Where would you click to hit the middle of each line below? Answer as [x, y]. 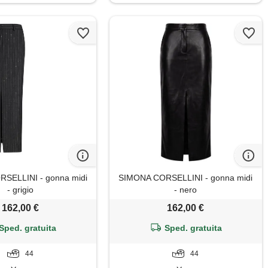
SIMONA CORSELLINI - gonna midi [186, 178]
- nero [186, 190]
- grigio [20, 190]
